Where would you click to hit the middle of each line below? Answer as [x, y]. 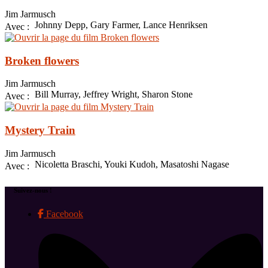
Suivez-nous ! [33, 190]
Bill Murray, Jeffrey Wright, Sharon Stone [114, 95]
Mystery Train [40, 130]
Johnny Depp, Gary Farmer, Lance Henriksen [121, 25]
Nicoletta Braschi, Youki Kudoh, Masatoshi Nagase [132, 164]
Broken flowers [42, 60]
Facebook [63, 214]
